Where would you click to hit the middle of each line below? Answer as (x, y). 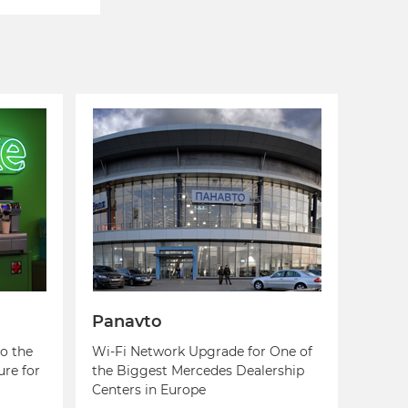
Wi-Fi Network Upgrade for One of (203, 352)
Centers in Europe (149, 390)
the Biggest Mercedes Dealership (199, 371)
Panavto (127, 321)
